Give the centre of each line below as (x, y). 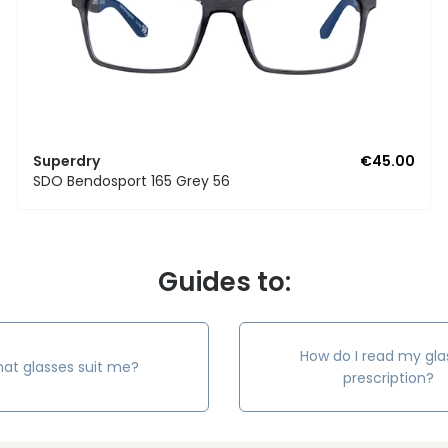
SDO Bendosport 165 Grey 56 (131, 181)
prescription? (388, 378)
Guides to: (224, 282)
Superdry (66, 161)
